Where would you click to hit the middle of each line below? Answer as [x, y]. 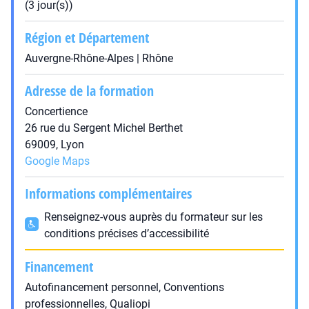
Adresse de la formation [89, 91]
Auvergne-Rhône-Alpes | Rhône [99, 58]
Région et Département [87, 38]
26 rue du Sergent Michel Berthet [104, 128]
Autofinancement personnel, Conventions [124, 287]
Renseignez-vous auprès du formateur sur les [153, 217]
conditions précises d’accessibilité [127, 233]
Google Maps [57, 161]
